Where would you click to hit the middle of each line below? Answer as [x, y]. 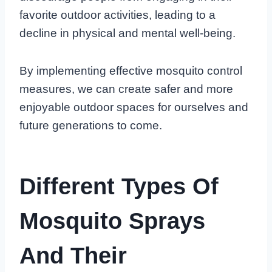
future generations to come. [91, 125]
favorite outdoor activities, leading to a [117, 15]
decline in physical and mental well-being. [127, 33]
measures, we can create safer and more [126, 89]
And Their [73, 255]
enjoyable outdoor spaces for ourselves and [134, 107]
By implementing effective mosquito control [131, 70]
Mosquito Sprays [112, 221]
